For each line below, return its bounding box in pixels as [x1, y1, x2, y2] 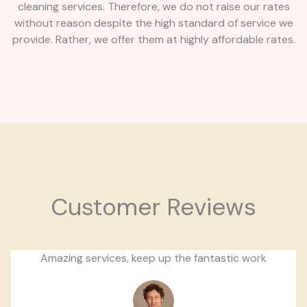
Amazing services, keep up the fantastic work [40, 251, 267, 266]
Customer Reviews [51, 191, 256, 223]
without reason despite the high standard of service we [14, 16, 293, 31]
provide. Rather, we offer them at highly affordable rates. [12, 32, 295, 47]
